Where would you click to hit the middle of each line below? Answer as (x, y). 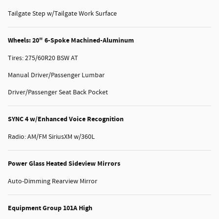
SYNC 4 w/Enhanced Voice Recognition (66, 119)
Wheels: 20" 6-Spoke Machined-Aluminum (71, 40)
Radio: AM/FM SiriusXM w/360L (51, 137)
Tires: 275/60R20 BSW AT (43, 58)
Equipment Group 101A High (50, 208)
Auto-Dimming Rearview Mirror (53, 181)
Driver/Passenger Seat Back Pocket (58, 92)
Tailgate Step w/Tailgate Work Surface (62, 13)
